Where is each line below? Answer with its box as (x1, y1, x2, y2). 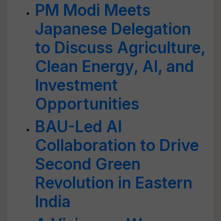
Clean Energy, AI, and (35, 57, 194, 76)
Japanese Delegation (35, 19, 191, 38)
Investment (35, 75, 118, 95)
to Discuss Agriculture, (35, 38, 205, 57)
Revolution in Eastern (35, 173, 192, 192)
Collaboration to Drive (35, 136, 199, 155)
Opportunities (35, 94, 139, 113)
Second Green (35, 154, 141, 174)
